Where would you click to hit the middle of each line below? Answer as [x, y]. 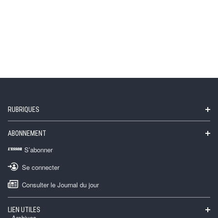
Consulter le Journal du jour [60, 185]
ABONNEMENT [27, 134]
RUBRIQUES [24, 110]
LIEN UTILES [24, 210]
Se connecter [41, 167]
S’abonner [38, 150]
